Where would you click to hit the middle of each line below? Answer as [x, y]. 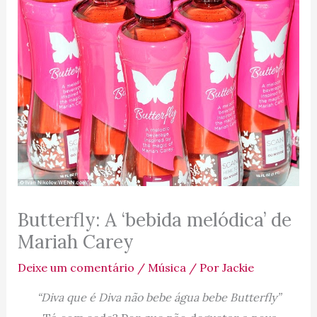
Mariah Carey [75, 241]
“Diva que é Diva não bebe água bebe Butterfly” [158, 297]
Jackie [238, 267]
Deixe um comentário [76, 267]
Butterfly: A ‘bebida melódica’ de [154, 219]
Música [167, 267]
